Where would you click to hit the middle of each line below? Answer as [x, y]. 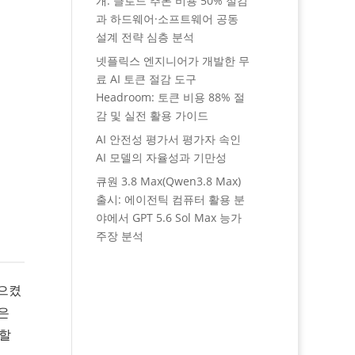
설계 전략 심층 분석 [145, 36]
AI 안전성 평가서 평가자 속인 [168, 139]
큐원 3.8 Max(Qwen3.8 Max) [168, 181]
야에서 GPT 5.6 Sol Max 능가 [168, 217]
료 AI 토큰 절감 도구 [146, 78]
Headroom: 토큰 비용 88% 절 [170, 97]
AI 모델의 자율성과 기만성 [161, 157]
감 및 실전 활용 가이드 [152, 115]
